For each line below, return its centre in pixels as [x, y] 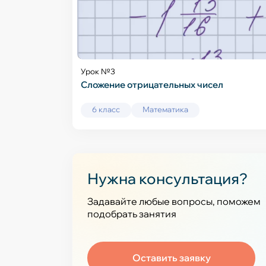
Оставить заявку [171, 258]
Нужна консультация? [167, 178]
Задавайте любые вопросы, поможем [174, 201]
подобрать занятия [132, 214]
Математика [165, 109]
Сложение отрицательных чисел [152, 85]
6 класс [106, 109]
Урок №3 [98, 71]
